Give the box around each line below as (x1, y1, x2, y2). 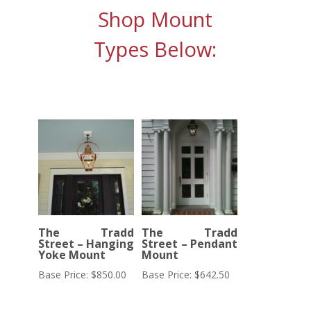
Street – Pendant (142, 236, 238, 252)
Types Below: (94, 35, 217, 62)
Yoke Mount (37, 247, 106, 263)
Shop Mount (98, 6, 213, 33)
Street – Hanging (37, 236, 134, 252)
